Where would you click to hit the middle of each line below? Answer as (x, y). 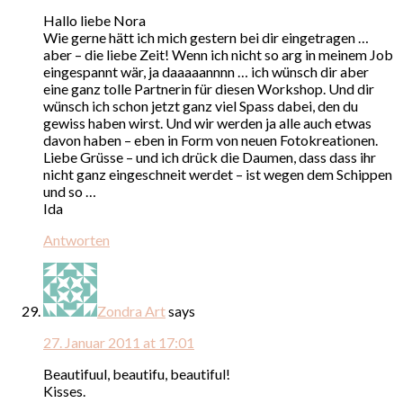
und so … (70, 191)
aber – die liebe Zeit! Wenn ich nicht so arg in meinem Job (218, 54)
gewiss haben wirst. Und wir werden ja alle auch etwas (207, 122)
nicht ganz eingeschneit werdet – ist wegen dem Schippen (218, 174)
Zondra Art (131, 310)
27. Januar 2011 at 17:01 (119, 342)
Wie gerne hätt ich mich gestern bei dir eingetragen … (206, 37)
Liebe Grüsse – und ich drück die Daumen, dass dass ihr (210, 157)
